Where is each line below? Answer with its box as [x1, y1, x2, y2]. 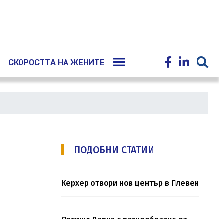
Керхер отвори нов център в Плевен [61, 178, 199, 188]
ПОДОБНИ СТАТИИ [73, 144, 154, 156]
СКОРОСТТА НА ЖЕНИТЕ [8, 58, 105, 67]
